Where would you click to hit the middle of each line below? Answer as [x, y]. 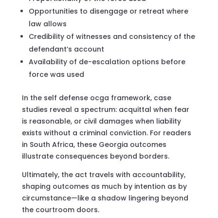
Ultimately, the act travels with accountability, [103, 174]
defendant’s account [66, 49]
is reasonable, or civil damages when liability [101, 121]
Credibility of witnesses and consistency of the [112, 36]
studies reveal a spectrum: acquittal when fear [105, 109]
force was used [56, 74]
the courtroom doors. [60, 209]
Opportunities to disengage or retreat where [108, 11]
